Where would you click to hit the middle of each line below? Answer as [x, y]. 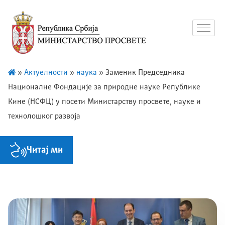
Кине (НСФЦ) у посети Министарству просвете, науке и [104, 102]
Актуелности [46, 73]
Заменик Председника [145, 73]
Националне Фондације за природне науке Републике [104, 87]
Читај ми [45, 150]
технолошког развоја [44, 117]
